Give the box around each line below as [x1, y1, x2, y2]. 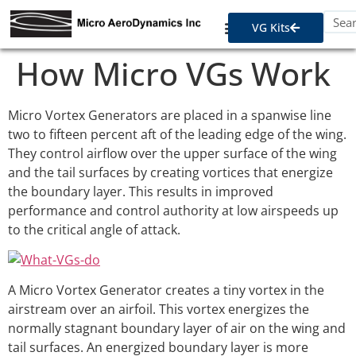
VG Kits [252, 19, 291, 35]
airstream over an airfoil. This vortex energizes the [8, 300, 309, 319]
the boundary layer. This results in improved [8, 182, 273, 200]
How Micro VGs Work [16, 51, 331, 95]
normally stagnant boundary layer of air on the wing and [8, 319, 346, 338]
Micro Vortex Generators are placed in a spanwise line [8, 106, 331, 124]
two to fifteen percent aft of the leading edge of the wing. [8, 125, 346, 143]
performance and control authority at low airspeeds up [8, 201, 339, 219]
